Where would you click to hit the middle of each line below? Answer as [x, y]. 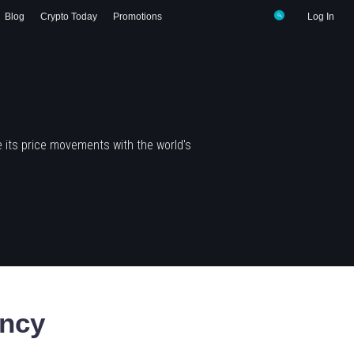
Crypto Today [69, 17]
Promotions [137, 17]
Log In [321, 17]
